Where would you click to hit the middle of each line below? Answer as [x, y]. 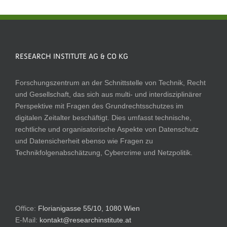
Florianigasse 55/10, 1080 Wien [89, 208]
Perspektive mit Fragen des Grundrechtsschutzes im [99, 106]
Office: [27, 208]
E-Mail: [27, 220]
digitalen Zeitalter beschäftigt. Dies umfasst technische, [103, 117]
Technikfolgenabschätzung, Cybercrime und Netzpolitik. [104, 152]
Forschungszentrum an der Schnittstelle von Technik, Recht [110, 82]
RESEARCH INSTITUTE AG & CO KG [72, 57]
